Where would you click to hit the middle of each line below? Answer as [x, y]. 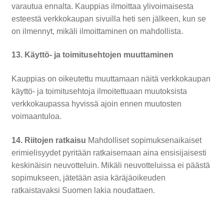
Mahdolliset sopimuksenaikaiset [143, 140]
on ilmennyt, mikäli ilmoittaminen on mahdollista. [97, 31]
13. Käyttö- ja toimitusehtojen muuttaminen [92, 55]
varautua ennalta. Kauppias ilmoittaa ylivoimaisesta [102, 6]
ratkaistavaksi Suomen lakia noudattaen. [83, 190]
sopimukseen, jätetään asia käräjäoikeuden [88, 177]
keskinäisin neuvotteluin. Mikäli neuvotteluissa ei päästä [110, 165]
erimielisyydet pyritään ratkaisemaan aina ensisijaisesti [109, 152]
